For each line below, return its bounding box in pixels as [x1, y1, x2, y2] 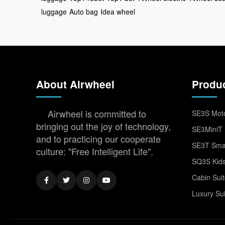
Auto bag [69, 7, 98, 17]
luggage [41, 7, 67, 17]
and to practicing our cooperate [36, 132, 161, 145]
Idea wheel [100, 7, 135, 17]
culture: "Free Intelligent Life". [36, 145, 153, 158]
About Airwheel [36, 77, 115, 91]
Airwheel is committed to [48, 107, 146, 120]
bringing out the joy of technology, [36, 120, 171, 133]
